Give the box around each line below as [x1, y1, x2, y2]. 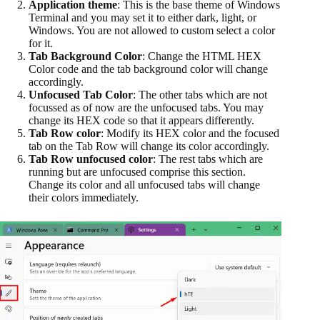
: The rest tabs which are [153, 152, 263, 165]
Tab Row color [29, 126, 101, 139]
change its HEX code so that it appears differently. [29, 114, 254, 126]
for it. [29, 36, 56, 49]
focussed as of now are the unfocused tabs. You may [29, 101, 264, 114]
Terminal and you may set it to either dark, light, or [29, 11, 256, 24]
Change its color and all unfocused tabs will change [29, 178, 260, 191]
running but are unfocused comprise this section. [29, 165, 246, 178]
